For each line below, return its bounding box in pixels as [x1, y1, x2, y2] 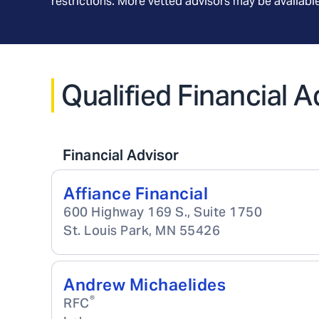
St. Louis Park [63, 222, 149, 239]
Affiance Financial [63, 183, 208, 204]
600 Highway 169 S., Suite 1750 [63, 204, 262, 220]
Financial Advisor [63, 146, 179, 164]
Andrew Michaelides [63, 274, 226, 296]
